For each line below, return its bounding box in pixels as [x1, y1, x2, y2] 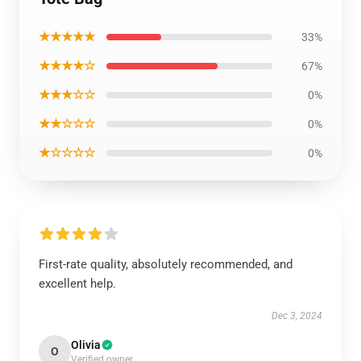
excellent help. [39, 276, 116, 291]
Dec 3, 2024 [272, 310, 322, 322]
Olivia [71, 338, 101, 351]
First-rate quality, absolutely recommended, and [39, 257, 293, 272]
